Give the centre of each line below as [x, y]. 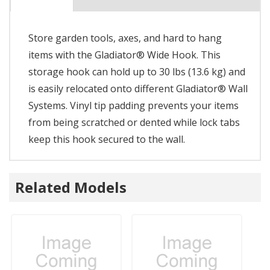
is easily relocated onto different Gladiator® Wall [138, 88]
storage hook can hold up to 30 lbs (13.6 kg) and [137, 71]
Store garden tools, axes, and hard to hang [125, 38]
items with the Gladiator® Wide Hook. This [124, 55]
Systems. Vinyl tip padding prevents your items [133, 105]
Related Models [71, 187]
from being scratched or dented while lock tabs [134, 122]
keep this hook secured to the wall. [107, 139]
